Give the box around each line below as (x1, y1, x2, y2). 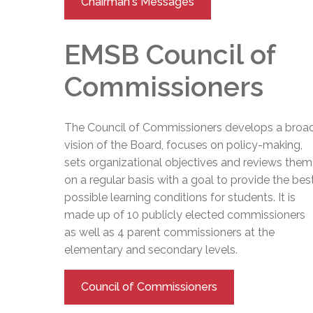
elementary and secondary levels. (64, 243, 238, 257)
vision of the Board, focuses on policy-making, (64, 138, 303, 152)
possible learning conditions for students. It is (64, 191, 296, 205)
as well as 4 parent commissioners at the (64, 226, 275, 240)
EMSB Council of (64, 38, 275, 71)
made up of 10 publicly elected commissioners (64, 208, 305, 222)
